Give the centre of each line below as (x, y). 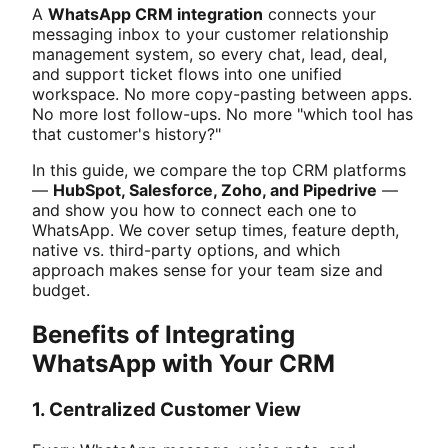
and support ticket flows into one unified (187, 73)
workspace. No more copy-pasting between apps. (222, 93)
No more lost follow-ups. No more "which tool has (222, 113)
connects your (319, 13)
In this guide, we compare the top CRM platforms (219, 169)
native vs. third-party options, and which (186, 249)
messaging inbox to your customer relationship (210, 33)
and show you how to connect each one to (194, 209)
